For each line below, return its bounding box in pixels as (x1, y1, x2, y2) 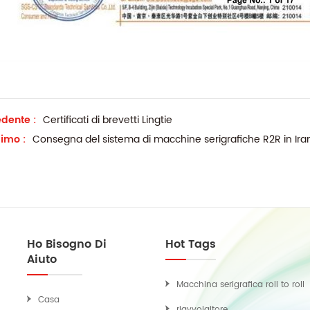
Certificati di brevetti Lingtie (43, 112, 172, 128)
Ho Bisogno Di (27, 235, 107, 253)
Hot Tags (165, 235, 216, 253)
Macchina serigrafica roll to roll (176, 278, 304, 291)
